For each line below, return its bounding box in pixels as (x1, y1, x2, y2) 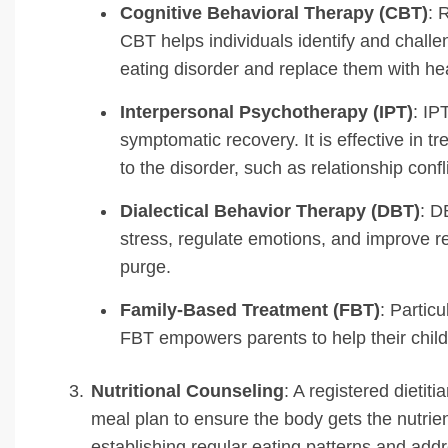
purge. (120, 256, 171, 277)
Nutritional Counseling (91, 380, 284, 401)
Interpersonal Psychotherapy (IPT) (120, 101, 413, 122)
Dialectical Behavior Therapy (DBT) (120, 200, 420, 221)
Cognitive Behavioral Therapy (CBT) (120, 2, 428, 23)
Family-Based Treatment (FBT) (120, 299, 380, 320)
